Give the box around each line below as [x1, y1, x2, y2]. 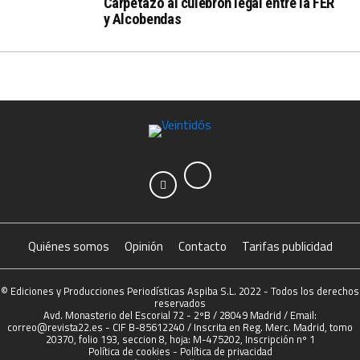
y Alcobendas [103, 10, 182, 27]
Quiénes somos [27, 237, 109, 256]
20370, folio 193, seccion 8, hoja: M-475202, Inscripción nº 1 [45, 331, 315, 347]
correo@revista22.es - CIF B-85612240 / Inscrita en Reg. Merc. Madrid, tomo [7, 319, 353, 335]
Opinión [124, 237, 163, 256]
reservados [154, 295, 206, 311]
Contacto [178, 237, 227, 256]
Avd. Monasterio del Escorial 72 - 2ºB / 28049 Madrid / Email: [43, 307, 317, 323]
